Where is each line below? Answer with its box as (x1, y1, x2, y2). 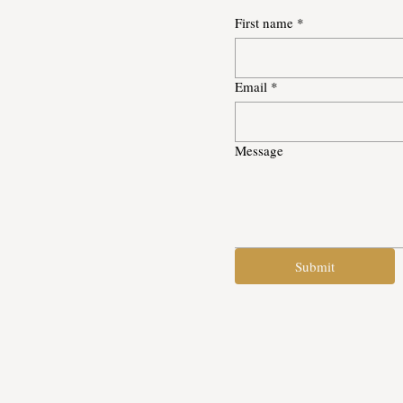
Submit (295, 256, 336, 275)
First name (235, 13, 294, 31)
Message (235, 140, 284, 159)
